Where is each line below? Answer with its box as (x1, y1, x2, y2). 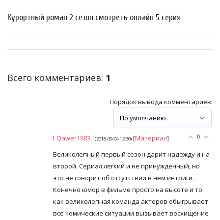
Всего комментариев (7, 72, 101, 83)
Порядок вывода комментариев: (110, 97, 213, 106)
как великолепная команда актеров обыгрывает (53, 196, 208, 206)
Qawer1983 (56, 133, 90, 142)
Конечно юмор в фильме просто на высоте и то (53, 185, 202, 194)
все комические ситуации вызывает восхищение (53, 208, 209, 218)
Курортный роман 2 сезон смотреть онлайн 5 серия (7, 12, 181, 23)
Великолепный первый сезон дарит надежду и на (53, 149, 210, 159)
